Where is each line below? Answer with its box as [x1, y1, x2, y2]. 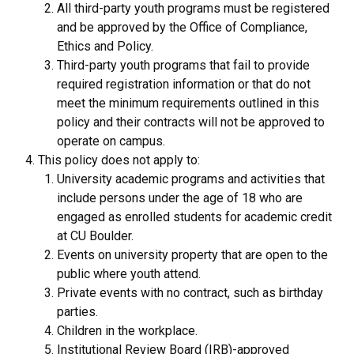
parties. [57, 303, 98, 319]
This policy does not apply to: [38, 152, 200, 168]
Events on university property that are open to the [57, 247, 328, 262]
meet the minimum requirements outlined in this [57, 95, 319, 111]
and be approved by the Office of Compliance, [57, 19, 307, 35]
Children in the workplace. [57, 322, 198, 338]
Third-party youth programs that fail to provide [57, 57, 310, 73]
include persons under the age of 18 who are [57, 190, 303, 205]
